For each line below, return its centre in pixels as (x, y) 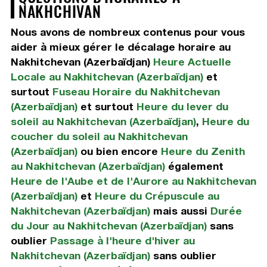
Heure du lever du (182, 107)
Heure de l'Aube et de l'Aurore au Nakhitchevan (133, 181)
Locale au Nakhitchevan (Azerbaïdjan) (107, 77)
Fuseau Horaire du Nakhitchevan (136, 92)
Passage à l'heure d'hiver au (122, 241)
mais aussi (180, 211)
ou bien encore (119, 151)
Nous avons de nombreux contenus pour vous (128, 32)
